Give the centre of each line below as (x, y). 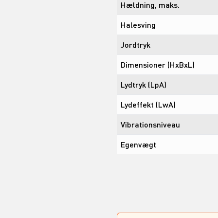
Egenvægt (138, 144)
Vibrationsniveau (150, 124)
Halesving (138, 24)
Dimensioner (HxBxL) (158, 64)
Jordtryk (136, 44)
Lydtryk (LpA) (144, 84)
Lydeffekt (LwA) (148, 104)
